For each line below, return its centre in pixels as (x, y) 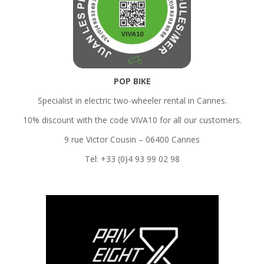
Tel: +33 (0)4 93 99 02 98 (132, 159)
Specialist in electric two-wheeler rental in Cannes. (132, 101)
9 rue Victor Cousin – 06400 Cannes (132, 140)
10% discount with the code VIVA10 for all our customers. (132, 120)
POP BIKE (132, 81)
